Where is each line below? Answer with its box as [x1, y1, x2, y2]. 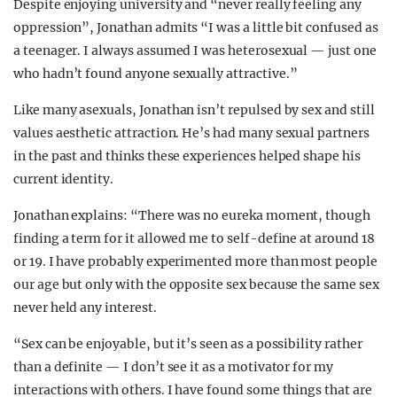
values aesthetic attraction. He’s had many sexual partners [13, 125, 370, 141]
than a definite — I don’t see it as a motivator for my [13, 359, 333, 375]
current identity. [13, 171, 114, 187]
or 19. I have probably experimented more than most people [13, 253, 378, 269]
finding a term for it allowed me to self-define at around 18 [13, 230, 375, 246]
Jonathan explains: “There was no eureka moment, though [13, 207, 370, 223]
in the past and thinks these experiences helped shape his [13, 148, 361, 164]
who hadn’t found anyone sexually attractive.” [13, 66, 298, 82]
